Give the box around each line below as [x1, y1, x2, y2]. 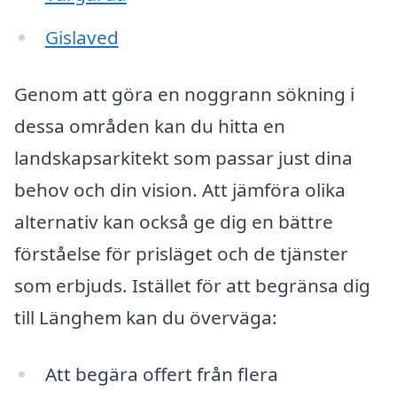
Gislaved [44, 25, 119, 51]
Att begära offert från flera [44, 361, 278, 386]
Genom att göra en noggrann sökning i [14, 82, 354, 107]
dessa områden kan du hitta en [14, 113, 285, 139]
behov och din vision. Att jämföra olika [14, 177, 346, 203]
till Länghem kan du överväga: [14, 305, 277, 331]
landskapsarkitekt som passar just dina [14, 145, 353, 171]
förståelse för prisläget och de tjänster [14, 241, 348, 267]
